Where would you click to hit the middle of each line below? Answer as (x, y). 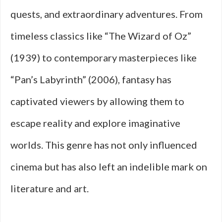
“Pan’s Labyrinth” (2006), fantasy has (91, 79)
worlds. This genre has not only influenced (104, 145)
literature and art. (50, 188)
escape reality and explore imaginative (95, 123)
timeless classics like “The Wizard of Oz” (101, 36)
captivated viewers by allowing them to (97, 101)
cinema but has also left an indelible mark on (109, 166)
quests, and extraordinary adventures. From (107, 14)
